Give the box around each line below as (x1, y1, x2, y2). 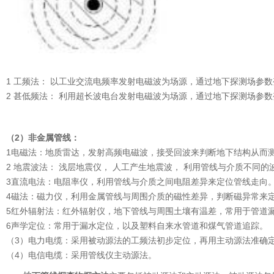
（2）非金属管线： (6, 132, 80, 143)
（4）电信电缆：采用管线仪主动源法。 (6, 250, 157, 260)
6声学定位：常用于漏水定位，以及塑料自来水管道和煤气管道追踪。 (6, 220, 268, 231)
